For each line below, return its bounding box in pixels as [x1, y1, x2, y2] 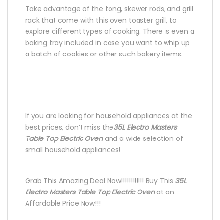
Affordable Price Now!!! [25, 198, 101, 209]
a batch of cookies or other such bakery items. [25, 49, 183, 59]
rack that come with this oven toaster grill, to [25, 15, 177, 26]
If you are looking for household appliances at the [25, 111, 192, 121]
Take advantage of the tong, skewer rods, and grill [25, 4, 193, 14]
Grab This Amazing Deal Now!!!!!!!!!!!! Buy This [25, 176, 175, 186]
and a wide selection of [102, 134, 183, 144]
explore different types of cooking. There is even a [25, 27, 194, 37]
